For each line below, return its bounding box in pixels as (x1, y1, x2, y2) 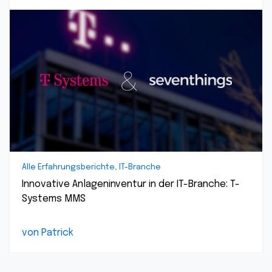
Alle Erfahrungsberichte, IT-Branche (22, 163, 161, 171)
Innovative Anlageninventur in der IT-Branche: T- (22, 179, 240, 189)
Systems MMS (22, 194, 86, 204)
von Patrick (22, 228, 73, 238)
